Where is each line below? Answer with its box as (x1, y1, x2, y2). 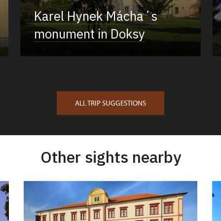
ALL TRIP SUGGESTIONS (75, 98, 146, 108)
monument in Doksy (34, 25, 145, 42)
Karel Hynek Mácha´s (34, 7, 157, 24)
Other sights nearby (40, 146, 181, 167)
